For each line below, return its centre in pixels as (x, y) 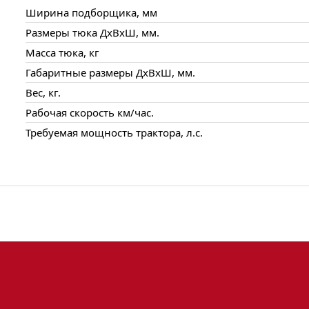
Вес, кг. (43, 92)
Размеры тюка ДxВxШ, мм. (93, 32)
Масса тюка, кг (63, 52)
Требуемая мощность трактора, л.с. (114, 132)
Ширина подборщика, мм (92, 12)
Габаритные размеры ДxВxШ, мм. (111, 72)
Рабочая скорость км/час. (90, 112)
